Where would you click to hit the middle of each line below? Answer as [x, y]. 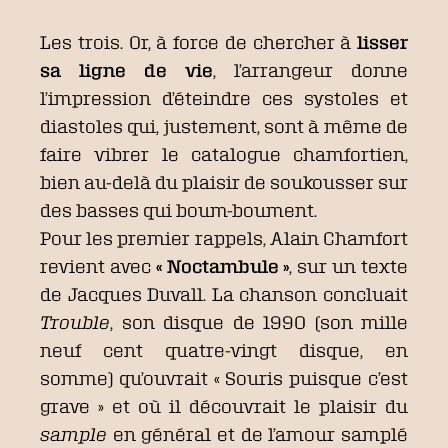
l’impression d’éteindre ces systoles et [224, 97]
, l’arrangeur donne [310, 69]
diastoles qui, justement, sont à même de [224, 125]
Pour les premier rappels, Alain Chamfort [224, 237]
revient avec [98, 265]
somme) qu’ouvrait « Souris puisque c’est [224, 377]
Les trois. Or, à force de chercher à [198, 41]
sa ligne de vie [126, 69]
